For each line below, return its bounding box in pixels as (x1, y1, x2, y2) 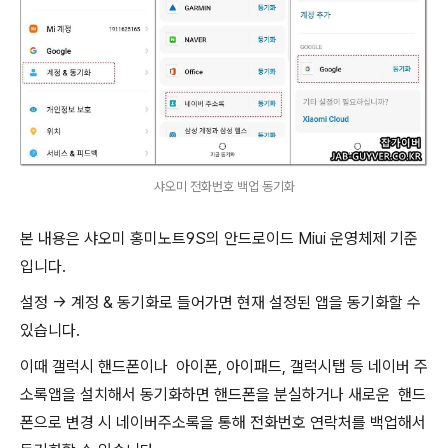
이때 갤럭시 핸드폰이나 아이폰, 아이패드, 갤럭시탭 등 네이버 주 (20, 357, 428, 377)
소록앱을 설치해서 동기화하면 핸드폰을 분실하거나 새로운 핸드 (20, 385, 426, 405)
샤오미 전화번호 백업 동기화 (153, 179, 295, 195)
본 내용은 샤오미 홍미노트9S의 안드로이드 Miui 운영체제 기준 (20, 229, 418, 249)
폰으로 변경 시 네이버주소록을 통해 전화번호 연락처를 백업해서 (20, 413, 426, 433)
